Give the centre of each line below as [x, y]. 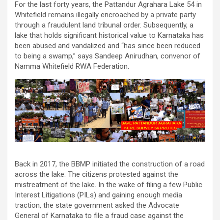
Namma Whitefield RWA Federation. [72, 66]
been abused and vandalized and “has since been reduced [108, 45]
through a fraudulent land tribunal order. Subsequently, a [104, 25]
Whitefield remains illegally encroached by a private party [105, 14]
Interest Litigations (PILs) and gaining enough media [98, 195]
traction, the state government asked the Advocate [97, 206]
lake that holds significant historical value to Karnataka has [109, 35]
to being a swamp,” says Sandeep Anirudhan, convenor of [108, 56]
